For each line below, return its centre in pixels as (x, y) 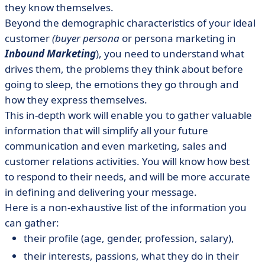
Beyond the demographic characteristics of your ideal (130, 23)
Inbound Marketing (50, 54)
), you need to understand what (170, 54)
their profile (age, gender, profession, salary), (129, 238)
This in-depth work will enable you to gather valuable (128, 115)
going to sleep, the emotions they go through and (122, 84)
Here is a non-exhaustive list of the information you (126, 207)
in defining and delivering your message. (101, 192)
